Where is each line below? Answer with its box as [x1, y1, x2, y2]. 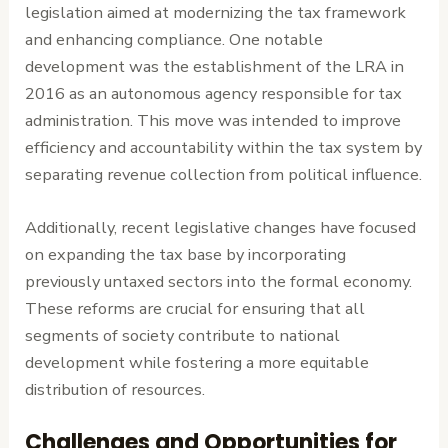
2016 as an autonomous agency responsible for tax [25, 81, 403, 105]
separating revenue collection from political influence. [25, 162, 423, 186]
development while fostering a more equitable [25, 351, 370, 375]
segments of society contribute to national [25, 324, 341, 348]
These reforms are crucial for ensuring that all [25, 297, 366, 321]
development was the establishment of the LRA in [25, 54, 405, 78]
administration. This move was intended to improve [25, 108, 402, 132]
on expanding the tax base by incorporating [25, 243, 347, 267]
